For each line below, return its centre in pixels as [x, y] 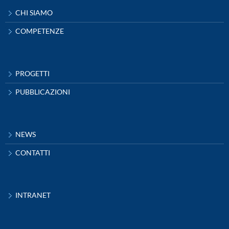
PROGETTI [32, 74]
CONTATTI [33, 153]
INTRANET [33, 195]
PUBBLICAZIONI [43, 92]
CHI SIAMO [34, 13]
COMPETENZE [40, 31]
